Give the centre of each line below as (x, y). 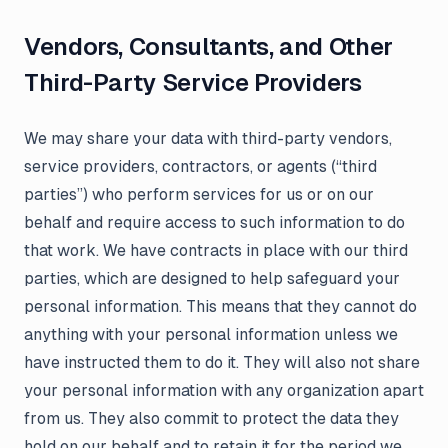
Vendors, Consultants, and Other (208, 46)
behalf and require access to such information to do (214, 222)
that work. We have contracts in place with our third (216, 250)
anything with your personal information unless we (211, 334)
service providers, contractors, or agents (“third (200, 166)
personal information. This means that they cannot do (220, 306)
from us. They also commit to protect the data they (211, 418)
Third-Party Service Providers (193, 82)
